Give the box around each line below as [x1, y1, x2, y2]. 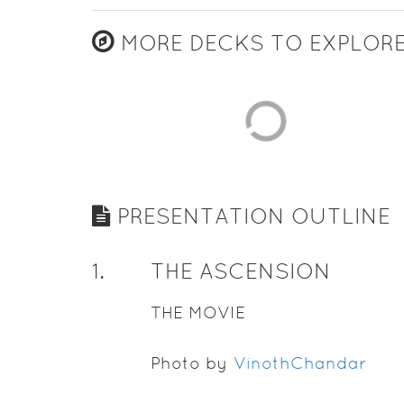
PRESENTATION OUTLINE [111, 204, 390, 228]
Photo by [150, 353, 233, 372]
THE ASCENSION [150, 259, 331, 283]
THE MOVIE [150, 303, 245, 322]
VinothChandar [233, 353, 366, 372]
